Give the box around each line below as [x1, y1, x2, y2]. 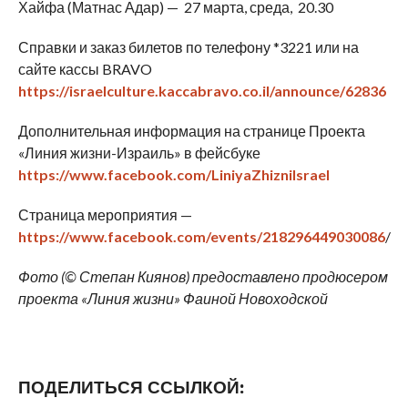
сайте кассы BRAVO [17, 60, 152, 78]
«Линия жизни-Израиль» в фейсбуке [17, 144, 260, 162]
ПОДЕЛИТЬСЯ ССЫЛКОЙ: [17, 377, 244, 399]
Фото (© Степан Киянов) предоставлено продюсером [17, 268, 388, 286]
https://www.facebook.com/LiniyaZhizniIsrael [17, 166, 330, 184]
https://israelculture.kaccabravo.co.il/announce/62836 [17, 82, 386, 100]
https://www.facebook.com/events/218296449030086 [17, 228, 385, 246]
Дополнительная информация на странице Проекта [17, 122, 365, 140]
